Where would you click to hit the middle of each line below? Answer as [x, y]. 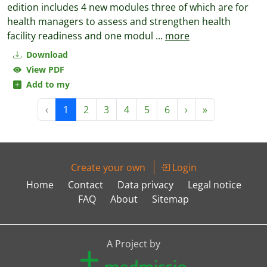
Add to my [46, 84]
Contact [85, 185]
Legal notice [214, 185]
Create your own [108, 167]
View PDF [43, 69]
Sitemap [170, 199]
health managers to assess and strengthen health [119, 21]
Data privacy [145, 185]
